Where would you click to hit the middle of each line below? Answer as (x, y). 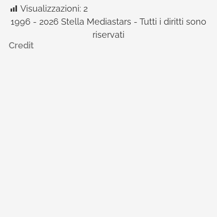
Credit (21, 46)
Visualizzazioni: (50, 9)
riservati (108, 35)
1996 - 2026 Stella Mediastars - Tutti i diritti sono (108, 22)
